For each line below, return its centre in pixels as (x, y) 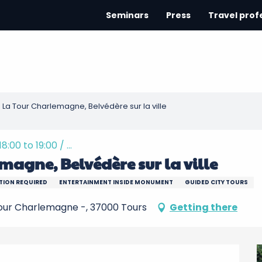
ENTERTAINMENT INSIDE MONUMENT (116, 182)
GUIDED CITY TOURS (216, 182)
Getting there (204, 207)
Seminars (127, 15)
